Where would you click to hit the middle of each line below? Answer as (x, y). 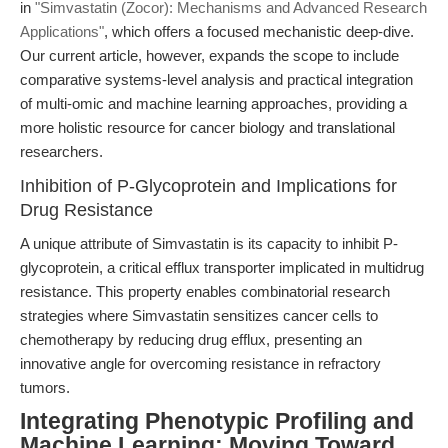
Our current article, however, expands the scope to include (209, 55)
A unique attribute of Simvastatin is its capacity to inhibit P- (209, 243)
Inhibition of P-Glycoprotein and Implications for (208, 186)
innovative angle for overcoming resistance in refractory (200, 363)
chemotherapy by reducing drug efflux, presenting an (191, 339)
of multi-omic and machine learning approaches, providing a (213, 103)
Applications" (62, 31)
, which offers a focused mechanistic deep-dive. (259, 31)
